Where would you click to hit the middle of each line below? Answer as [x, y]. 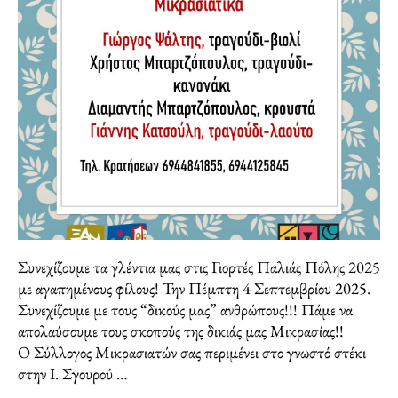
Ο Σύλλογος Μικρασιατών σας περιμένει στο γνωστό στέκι [192, 352]
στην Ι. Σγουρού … [73, 374]
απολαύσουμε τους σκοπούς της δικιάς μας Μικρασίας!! [181, 331]
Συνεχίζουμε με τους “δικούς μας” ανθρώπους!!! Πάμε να [185, 310]
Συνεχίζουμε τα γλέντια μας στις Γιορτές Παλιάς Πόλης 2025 [199, 267]
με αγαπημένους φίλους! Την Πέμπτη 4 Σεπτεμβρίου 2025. [194, 288]
